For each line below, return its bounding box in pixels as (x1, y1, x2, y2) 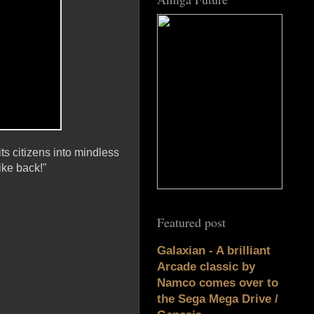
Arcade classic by (157, 260, 255, 274)
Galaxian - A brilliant (157, 244, 271, 258)
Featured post (157, 214, 226, 231)
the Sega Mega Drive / (157, 292, 278, 306)
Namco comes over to (157, 276, 278, 290)
